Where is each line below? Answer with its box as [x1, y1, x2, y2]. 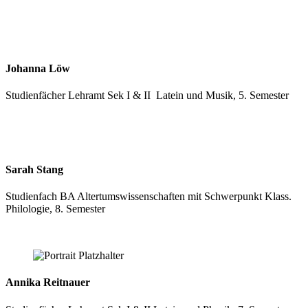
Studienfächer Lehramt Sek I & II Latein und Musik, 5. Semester [5, 89, 289, 102]
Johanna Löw [5, 63, 70, 75]
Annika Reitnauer [5, 276, 90, 289]
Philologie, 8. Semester [5, 203, 105, 214]
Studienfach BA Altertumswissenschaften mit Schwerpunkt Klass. [5, 190, 291, 202]
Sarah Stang [5, 163, 63, 175]
